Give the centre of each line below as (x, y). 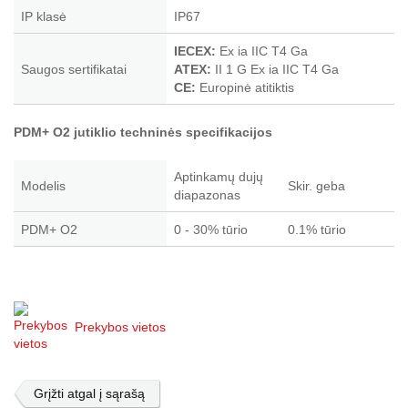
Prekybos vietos (120, 327)
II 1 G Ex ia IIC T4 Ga (275, 69)
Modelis (43, 186)
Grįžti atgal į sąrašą (89, 393)
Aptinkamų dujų (219, 177)
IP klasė (44, 16)
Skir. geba (316, 186)
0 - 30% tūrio (211, 229)
